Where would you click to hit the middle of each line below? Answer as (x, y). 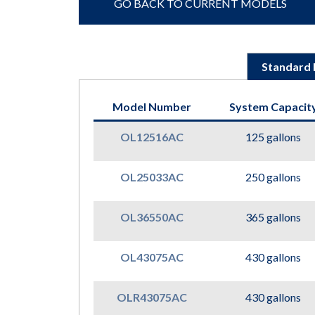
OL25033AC (152, 177)
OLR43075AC (152, 297)
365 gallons (273, 217)
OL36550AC (152, 217)
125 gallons (273, 137)
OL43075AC (152, 257)
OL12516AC (152, 137)
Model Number (152, 107)
